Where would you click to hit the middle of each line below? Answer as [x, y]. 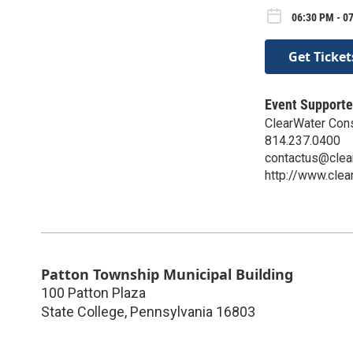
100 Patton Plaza [93, 292]
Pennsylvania [171, 311]
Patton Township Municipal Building [167, 274]
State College [83, 311]
